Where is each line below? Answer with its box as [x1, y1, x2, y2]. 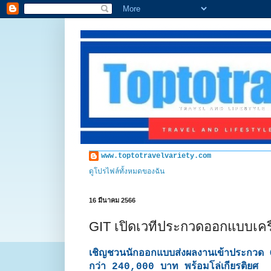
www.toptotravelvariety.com [101, 152, 211, 160]
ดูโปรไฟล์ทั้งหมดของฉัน [89, 168, 165, 176]
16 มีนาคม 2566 [89, 197, 135, 204]
